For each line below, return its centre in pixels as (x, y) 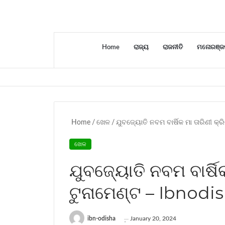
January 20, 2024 (153, 219)
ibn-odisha (101, 219)
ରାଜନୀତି (173, 48)
